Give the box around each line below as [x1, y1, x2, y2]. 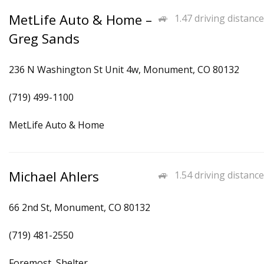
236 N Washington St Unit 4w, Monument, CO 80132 [9, 63, 239, 76]
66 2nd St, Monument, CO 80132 [9, 201, 150, 214]
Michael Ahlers [9, 167, 99, 186]
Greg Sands [9, 29, 80, 48]
